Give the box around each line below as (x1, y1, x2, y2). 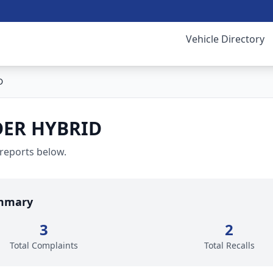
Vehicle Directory (186, 32, 264, 46)
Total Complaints (10, 239, 78, 251)
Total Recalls (204, 239, 255, 251)
